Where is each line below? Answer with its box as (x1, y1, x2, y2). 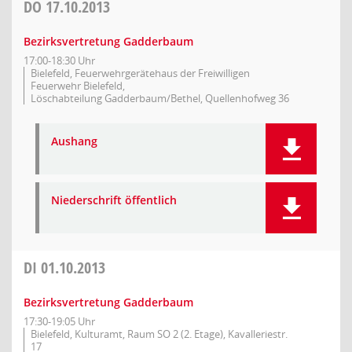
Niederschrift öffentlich (51, 192, 177, 207)
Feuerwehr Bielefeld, (31, 79, 125, 93)
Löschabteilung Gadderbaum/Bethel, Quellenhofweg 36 (31, 91, 289, 105)
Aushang (51, 134, 97, 148)
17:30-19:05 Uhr (24, 314, 95, 328)
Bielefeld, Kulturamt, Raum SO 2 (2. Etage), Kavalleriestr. (31, 327, 288, 341)
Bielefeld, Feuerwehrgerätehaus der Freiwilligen (31, 66, 250, 80)
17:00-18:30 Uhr (24, 53, 95, 68)
